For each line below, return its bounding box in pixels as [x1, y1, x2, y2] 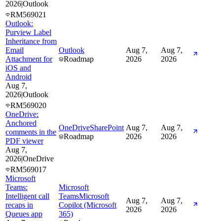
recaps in [5, 200, 33, 209]
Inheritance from [5, 37, 57, 45]
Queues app [5, 209, 42, 218]
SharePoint [90, 123, 124, 132]
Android [5, 72, 32, 81]
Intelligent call [5, 191, 49, 200]
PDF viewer [5, 136, 43, 145]
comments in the [5, 127, 56, 136]
